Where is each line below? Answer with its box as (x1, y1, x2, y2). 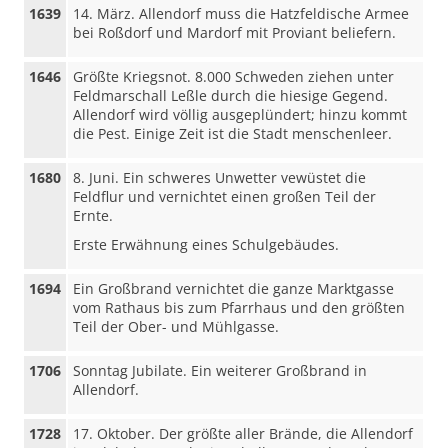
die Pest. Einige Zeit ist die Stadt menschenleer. (73, 124, 393, 143)
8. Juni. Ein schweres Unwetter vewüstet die (73, 168, 367, 187)
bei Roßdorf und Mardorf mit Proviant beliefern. (73, 23, 397, 42)
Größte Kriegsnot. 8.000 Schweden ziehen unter (73, 67, 395, 86)
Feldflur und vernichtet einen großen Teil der (73, 187, 377, 206)
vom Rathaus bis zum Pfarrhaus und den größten (73, 298, 406, 317)
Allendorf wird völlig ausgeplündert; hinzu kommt (73, 105, 408, 124)
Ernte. (73, 206, 114, 225)
